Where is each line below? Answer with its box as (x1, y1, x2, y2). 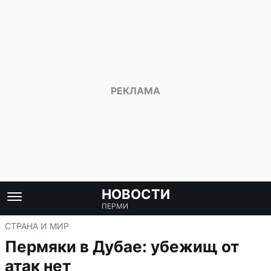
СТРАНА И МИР (5, 221, 69, 231)
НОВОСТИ (101, 186, 170, 202)
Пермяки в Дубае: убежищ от (5, 237, 240, 256)
